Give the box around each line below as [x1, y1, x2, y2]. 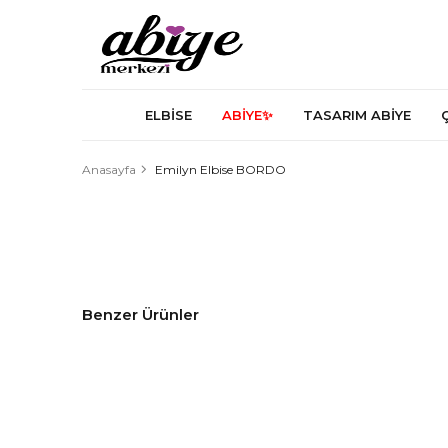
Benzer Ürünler [82, 305, 199, 325]
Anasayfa [82, 162, 136, 177]
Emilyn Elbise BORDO [155, 162, 286, 177]
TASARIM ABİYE [303, 106, 411, 123]
